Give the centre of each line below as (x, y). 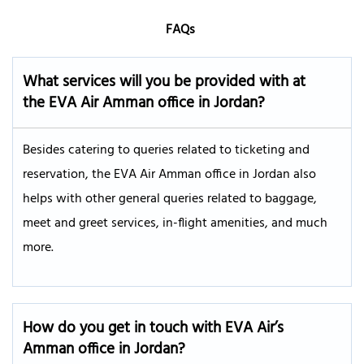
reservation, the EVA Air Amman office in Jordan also (169, 174)
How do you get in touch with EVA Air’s (153, 328)
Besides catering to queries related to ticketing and (166, 150)
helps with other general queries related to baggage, (170, 199)
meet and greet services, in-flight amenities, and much (175, 223)
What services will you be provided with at (164, 82)
